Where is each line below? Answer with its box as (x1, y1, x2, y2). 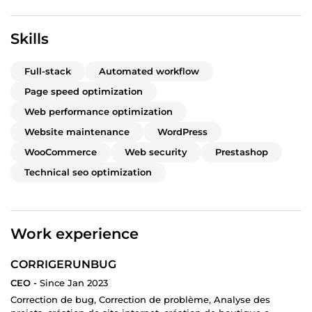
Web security (125, 146, 187, 158)
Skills (10, 30, 49, 48)
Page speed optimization (24, 86, 143, 97)
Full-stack (24, 65, 71, 77)
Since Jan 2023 (40, 277, 108, 289)
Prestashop (215, 146, 268, 158)
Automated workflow (99, 65, 199, 77)
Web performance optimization (24, 106, 173, 118)
